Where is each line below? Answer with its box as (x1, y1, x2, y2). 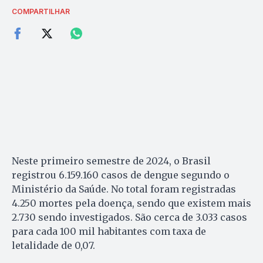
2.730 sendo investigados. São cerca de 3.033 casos (12, 211, 247, 223)
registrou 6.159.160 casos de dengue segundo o (12, 168, 230, 181)
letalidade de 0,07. (12, 239, 97, 251)
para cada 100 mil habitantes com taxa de (12, 225, 206, 237)
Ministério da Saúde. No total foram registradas (12, 183, 236, 195)
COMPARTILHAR (12, 6, 70, 16)
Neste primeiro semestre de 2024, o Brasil (12, 154, 211, 167)
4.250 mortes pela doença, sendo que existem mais (12, 197, 251, 209)
